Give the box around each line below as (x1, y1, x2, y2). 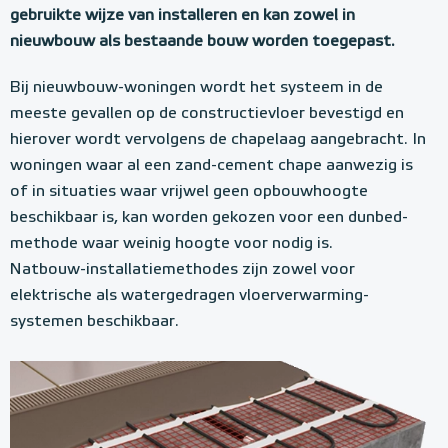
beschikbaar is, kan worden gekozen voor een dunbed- (10, 209, 408, 226)
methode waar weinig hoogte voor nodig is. (10, 235, 333, 252)
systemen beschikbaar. (10, 313, 179, 330)
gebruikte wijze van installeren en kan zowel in (10, 7, 355, 24)
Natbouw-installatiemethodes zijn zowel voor (10, 261, 355, 278)
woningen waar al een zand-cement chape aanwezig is (10, 157, 413, 174)
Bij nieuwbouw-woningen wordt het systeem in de (10, 79, 383, 96)
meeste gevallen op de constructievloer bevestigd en (10, 105, 404, 122)
